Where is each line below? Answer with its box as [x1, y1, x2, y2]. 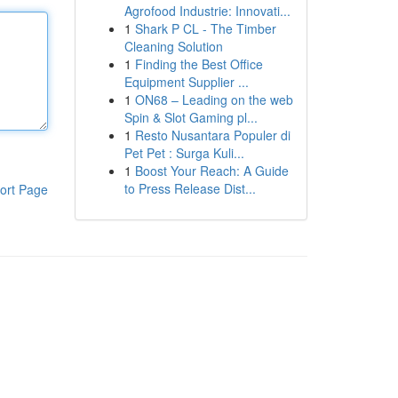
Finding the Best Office [134, 55, 263, 73]
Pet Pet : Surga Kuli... [123, 144, 244, 162]
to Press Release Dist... [123, 179, 256, 197]
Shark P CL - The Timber [134, 20, 276, 37]
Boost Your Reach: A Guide [134, 162, 289, 179]
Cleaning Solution [123, 37, 223, 55]
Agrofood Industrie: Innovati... [123, 2, 291, 20]
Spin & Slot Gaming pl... [123, 108, 258, 126]
